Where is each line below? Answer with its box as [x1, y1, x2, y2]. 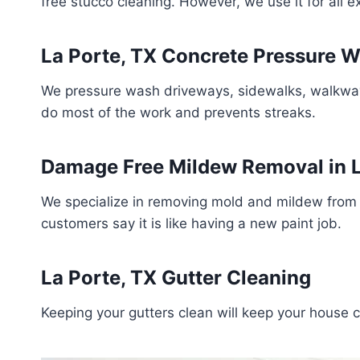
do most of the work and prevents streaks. [41, 104, 316, 121]
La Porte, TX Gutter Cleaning [41, 265, 311, 289]
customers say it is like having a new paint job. [41, 215, 342, 231]
